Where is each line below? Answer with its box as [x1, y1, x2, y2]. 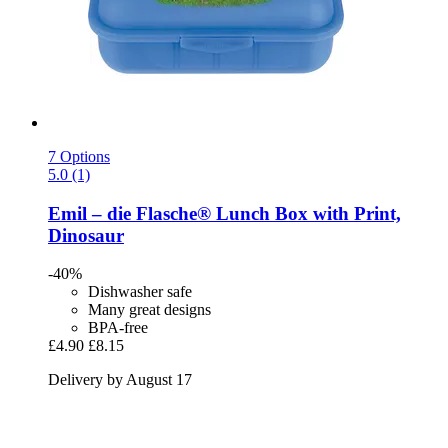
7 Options [48, 147, 110, 165]
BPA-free [88, 319, 148, 337]
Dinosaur [48, 224, 124, 246]
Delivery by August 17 [48, 371, 192, 389]
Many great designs [88, 301, 211, 319]
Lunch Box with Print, [211, 202, 401, 224]
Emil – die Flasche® [48, 202, 211, 224]
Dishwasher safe [88, 283, 192, 301]
